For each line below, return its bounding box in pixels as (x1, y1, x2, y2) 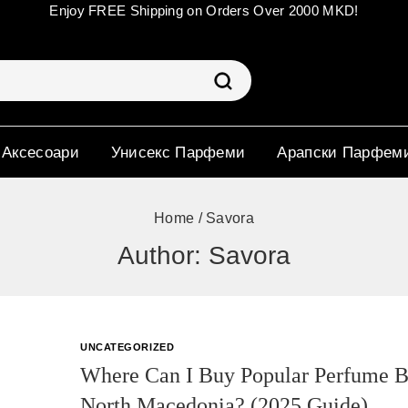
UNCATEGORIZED (80, 342, 175, 352)
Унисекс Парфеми (110, 143, 246, 161)
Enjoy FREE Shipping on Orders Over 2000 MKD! (49, 3, 359, 18)
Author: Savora (117, 240, 291, 270)
